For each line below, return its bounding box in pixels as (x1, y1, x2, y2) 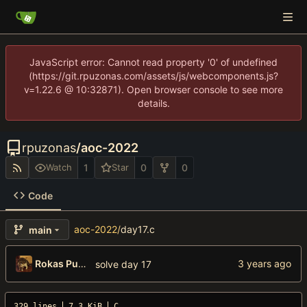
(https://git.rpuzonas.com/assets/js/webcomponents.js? (29, 70, 278, 82)
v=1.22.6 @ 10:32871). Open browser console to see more (24, 84, 283, 95)
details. (137, 97, 170, 109)
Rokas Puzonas (77, 258, 86, 270)
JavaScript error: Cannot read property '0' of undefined (29, 56, 278, 68)
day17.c (121, 223, 155, 236)
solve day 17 (95, 258, 151, 270)
